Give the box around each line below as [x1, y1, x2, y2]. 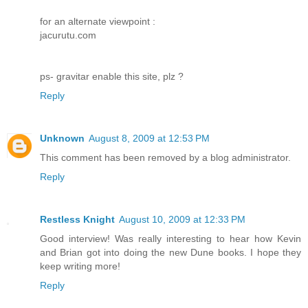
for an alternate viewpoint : [40, 16, 155, 27]
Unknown [40, 133, 85, 144]
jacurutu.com [40, 30, 96, 41]
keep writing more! [40, 261, 120, 272]
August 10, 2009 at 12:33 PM [119, 214, 245, 225]
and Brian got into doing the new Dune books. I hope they [40, 247, 301, 258]
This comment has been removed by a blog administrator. [40, 152, 291, 164]
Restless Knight [40, 214, 115, 225]
